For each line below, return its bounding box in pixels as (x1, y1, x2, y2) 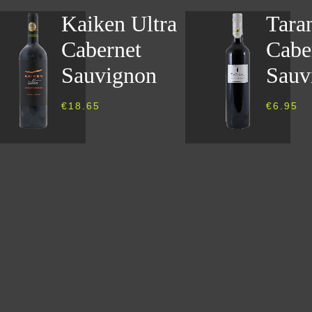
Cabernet (61, 37, 142, 63)
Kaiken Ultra (61, 11, 178, 37)
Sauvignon (61, 63, 157, 88)
